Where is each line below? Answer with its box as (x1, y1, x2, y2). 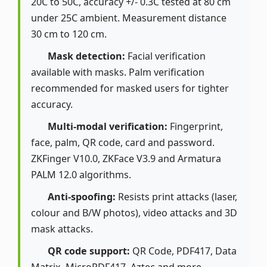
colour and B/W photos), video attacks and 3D (31, 206, 237, 220)
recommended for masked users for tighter (31, 82, 229, 95)
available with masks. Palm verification (31, 66, 204, 79)
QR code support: (48, 244, 131, 258)
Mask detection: (48, 49, 126, 63)
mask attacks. (31, 222, 93, 236)
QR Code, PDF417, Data (130, 244, 237, 258)
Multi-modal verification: (48, 120, 168, 133)
